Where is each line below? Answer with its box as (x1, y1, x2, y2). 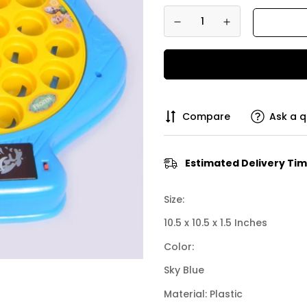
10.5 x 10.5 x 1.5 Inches (164, 216, 267, 230)
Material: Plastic (164, 286, 243, 301)
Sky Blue (164, 263, 204, 278)
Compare (182, 109, 230, 123)
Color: (164, 239, 194, 254)
